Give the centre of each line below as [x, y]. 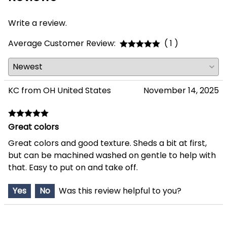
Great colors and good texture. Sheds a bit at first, [107, 143]
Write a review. [37, 23]
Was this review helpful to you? [120, 191]
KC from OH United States [60, 91]
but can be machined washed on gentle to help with [112, 156]
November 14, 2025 [181, 91]
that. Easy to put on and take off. [73, 168]
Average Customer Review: [62, 44]
